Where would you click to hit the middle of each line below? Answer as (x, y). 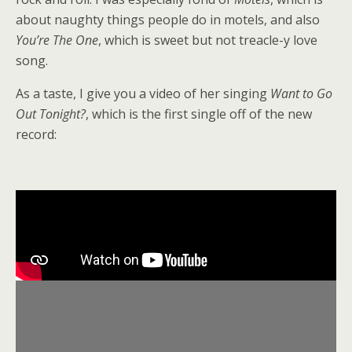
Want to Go (301, 93)
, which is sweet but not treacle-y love (208, 40)
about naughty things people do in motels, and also (168, 20)
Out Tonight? (51, 114)
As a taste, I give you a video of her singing (143, 93)
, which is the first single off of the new (199, 114)
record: (36, 134)
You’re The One (57, 40)
